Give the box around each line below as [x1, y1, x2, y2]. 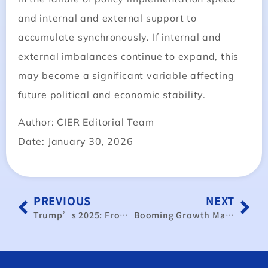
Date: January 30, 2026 [18, 135, 133, 147]
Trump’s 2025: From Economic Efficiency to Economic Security [120, 209, 129, 221]
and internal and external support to [18, 11, 197, 24]
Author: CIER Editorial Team [18, 115, 154, 128]
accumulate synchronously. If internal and [18, 31, 221, 43]
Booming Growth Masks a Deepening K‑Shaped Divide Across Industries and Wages [225, 209, 234, 221]
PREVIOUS [33, 193, 92, 209]
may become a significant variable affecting [18, 69, 234, 81]
